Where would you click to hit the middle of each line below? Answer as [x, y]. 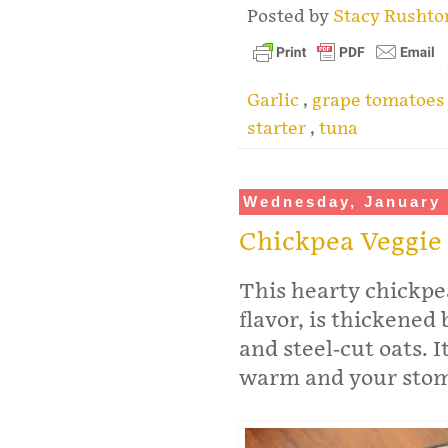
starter [278, 128]
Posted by [290, 16]
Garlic [275, 100]
